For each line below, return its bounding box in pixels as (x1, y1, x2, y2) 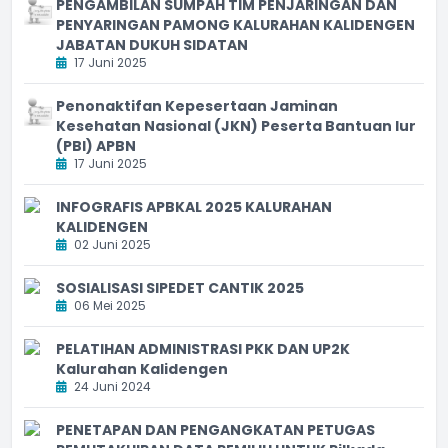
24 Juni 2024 (71, 377, 151, 395)
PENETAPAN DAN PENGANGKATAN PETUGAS (56, 419, 375, 440)
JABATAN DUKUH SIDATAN (56, 34, 248, 55)
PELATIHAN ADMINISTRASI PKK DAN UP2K (56, 338, 350, 359)
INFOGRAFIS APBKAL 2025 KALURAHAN (56, 196, 332, 217)
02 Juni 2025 (71, 235, 151, 253)
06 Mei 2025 (71, 296, 146, 314)
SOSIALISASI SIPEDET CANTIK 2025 (56, 277, 304, 298)
